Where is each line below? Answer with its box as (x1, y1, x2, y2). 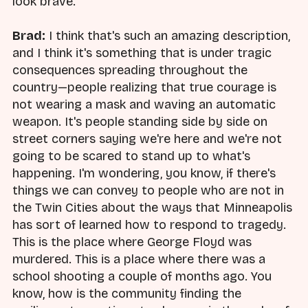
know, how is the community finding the (12, 286, 241, 302)
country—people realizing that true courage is (12, 80, 276, 96)
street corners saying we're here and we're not (12, 131, 282, 147)
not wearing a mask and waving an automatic (12, 97, 276, 113)
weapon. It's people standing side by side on (12, 114, 267, 130)
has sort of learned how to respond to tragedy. (12, 217, 286, 233)
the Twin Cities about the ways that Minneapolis (12, 200, 292, 216)
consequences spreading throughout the (12, 63, 247, 78)
